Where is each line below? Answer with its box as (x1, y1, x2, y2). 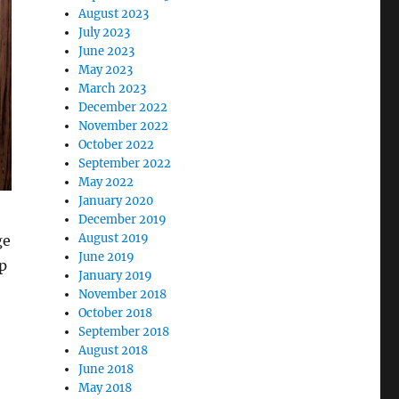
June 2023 (78, 44, 135, 59)
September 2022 (78, 156, 172, 171)
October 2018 (78, 305, 153, 321)
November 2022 (78, 118, 169, 134)
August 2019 (78, 231, 150, 246)
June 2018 (78, 362, 134, 377)
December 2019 (78, 212, 167, 227)
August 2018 (78, 343, 149, 358)
